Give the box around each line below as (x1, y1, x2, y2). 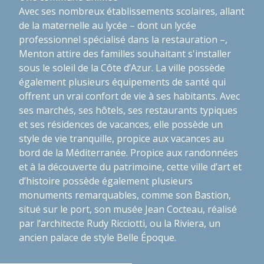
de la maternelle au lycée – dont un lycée (19, 18, 196, 32)
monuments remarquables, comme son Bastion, (19, 188, 231, 202)
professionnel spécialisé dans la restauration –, (19, 32, 227, 46)
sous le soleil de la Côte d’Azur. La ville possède (19, 61, 225, 74)
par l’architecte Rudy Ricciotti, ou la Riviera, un (19, 216, 220, 230)
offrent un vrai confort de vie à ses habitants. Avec (19, 89, 240, 103)
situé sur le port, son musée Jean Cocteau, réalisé (19, 202, 237, 216)
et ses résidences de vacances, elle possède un (19, 117, 223, 131)
